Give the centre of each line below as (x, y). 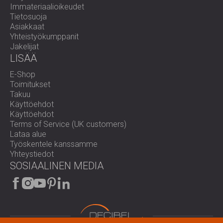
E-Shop (23, 74)
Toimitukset (30, 84)
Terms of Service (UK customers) (68, 124)
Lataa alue (28, 134)
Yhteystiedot (32, 154)
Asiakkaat (27, 27)
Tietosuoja (28, 17)
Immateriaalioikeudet (47, 7)
